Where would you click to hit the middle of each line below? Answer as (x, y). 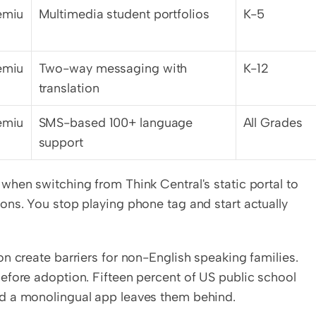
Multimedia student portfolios (124, 14)
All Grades (273, 123)
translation (69, 88)
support (61, 142)
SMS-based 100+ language (116, 123)
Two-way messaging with (113, 68)
